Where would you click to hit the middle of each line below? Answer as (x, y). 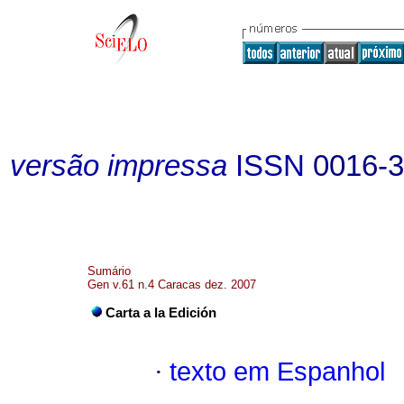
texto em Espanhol (277, 372)
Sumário (109, 271)
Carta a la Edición (161, 313)
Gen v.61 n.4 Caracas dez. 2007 (172, 285)
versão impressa (119, 166)
